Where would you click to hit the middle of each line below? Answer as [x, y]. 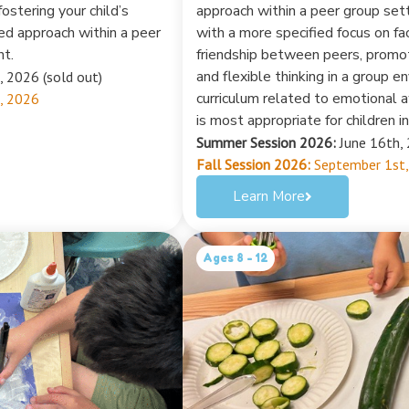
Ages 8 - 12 [236, 257]
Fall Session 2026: [253, 164]
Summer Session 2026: [266, 142]
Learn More [269, 196]
